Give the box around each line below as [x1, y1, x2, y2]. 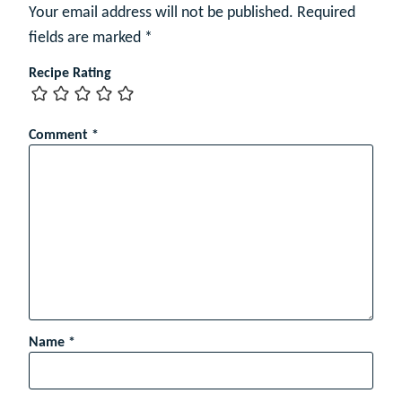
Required [297, 4, 355, 22]
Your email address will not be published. [29, 4, 293, 22]
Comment [29, 127, 92, 143]
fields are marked [29, 29, 144, 47]
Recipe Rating [29, 66, 111, 81]
